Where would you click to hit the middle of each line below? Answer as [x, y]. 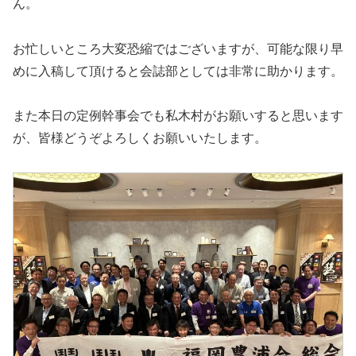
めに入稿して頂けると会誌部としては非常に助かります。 [178, 71]
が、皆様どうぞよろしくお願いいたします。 [140, 138]
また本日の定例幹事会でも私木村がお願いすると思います [178, 116]
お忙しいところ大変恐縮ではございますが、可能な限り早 [178, 48]
